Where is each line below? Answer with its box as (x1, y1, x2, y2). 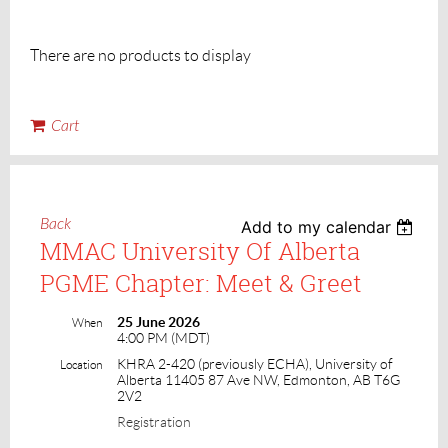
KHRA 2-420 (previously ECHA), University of (117, 355, 393, 372)
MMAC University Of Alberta (40, 234, 360, 267)
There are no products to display (30, 46, 251, 64)
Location (60, 357, 102, 371)
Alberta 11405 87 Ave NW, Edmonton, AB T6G (117, 371, 400, 388)
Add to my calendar (241, 216, 392, 237)
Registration (117, 413, 191, 430)
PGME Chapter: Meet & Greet (40, 266, 362, 299)
